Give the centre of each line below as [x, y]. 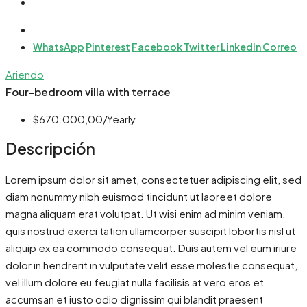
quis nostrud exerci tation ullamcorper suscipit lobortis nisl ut [150, 230]
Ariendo [25, 75]
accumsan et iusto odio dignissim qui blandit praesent [134, 299]
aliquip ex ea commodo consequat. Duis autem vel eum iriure [151, 247]
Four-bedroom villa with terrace [88, 92]
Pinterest [108, 47]
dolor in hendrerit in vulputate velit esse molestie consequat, [151, 265]
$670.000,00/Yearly [84, 119]
